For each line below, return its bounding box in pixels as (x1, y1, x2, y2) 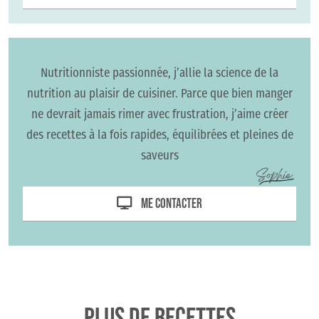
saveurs (140, 145, 179, 164)
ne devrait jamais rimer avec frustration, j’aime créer (31, 104, 288, 122)
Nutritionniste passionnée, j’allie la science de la (41, 63, 278, 81)
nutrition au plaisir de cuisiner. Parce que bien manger (26, 83, 293, 102)
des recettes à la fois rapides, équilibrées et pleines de (26, 125, 293, 143)
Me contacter (141, 196, 203, 211)
